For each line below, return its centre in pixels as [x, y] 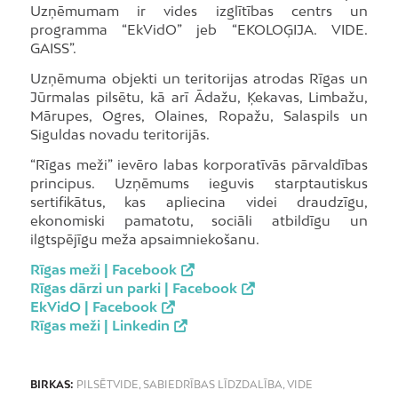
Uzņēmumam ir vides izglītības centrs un [199, 11]
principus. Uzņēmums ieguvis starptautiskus [199, 183]
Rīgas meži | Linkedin [99, 325]
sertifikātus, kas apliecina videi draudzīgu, [199, 201]
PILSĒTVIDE [107, 385]
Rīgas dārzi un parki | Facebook [133, 287]
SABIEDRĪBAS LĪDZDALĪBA [212, 385]
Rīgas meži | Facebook [103, 269]
